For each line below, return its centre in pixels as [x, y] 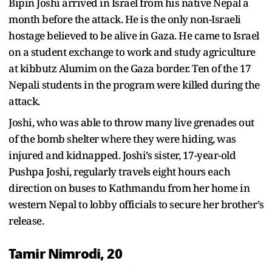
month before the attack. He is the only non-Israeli [125, 19]
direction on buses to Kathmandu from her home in [129, 188]
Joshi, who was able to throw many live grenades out [131, 122]
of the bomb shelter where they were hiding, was [122, 138]
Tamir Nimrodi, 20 [65, 253]
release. [27, 220]
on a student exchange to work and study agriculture [132, 52]
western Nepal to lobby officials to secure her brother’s [136, 204]
